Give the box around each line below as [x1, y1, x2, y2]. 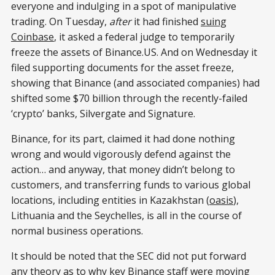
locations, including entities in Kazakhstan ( [11, 193, 209, 207]
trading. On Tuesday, [11, 14, 109, 28]
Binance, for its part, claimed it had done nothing [11, 131, 235, 145]
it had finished [131, 14, 201, 28]
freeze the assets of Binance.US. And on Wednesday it [11, 45, 257, 59]
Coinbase [11, 29, 54, 44]
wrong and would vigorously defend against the [11, 147, 231, 161]
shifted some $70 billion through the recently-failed [11, 91, 247, 105]
